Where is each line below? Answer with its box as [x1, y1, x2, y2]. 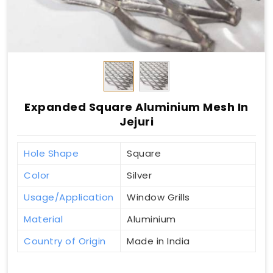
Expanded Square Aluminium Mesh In [24, 99, 249, 115]
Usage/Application [24, 190, 114, 204]
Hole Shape [24, 146, 79, 160]
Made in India [127, 234, 190, 247]
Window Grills [127, 190, 190, 204]
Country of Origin [24, 234, 106, 247]
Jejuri [119, 113, 154, 129]
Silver [127, 168, 152, 182]
